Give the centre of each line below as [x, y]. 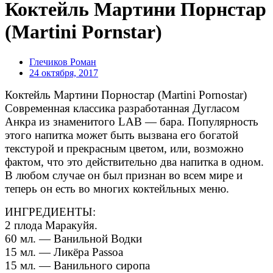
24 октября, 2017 [64, 73]
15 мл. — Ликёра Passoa [66, 252]
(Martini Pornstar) [83, 32]
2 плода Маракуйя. [53, 225]
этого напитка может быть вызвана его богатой [122, 135]
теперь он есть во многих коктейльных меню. [119, 188]
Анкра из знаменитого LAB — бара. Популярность [132, 121]
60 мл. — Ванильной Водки [73, 238]
